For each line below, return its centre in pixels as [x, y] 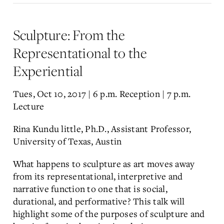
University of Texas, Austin [67, 141]
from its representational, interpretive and [98, 176]
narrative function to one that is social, [90, 188]
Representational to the [80, 52]
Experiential [48, 70]
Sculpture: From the [69, 34]
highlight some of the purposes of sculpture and [109, 213]
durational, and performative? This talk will [99, 201]
